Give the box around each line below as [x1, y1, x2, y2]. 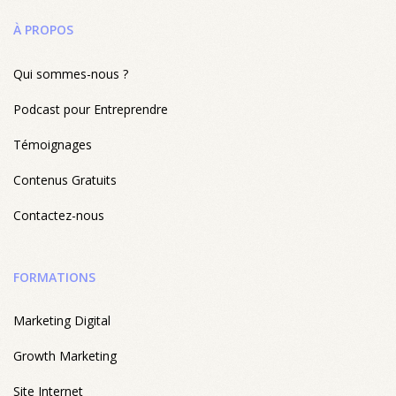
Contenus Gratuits [13, 171, 117, 189]
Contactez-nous [13, 207, 104, 225]
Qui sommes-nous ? [13, 65, 128, 83]
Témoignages [13, 136, 92, 154]
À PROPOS [13, 21, 73, 39]
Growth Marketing [13, 347, 117, 365]
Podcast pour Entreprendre [13, 101, 168, 118]
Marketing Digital [13, 312, 110, 330]
